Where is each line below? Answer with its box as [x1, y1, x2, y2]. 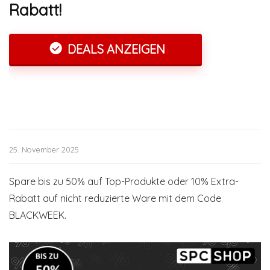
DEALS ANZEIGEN [64, 42, 165, 57]
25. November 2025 [9, 145, 79, 154]
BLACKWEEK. [9, 209, 66, 221]
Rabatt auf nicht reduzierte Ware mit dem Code [9, 192, 221, 204]
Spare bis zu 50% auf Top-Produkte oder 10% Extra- [9, 175, 239, 187]
